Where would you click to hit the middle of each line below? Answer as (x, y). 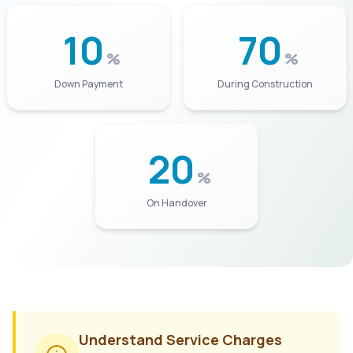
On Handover (176, 203)
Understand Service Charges (180, 340)
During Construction (265, 84)
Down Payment (88, 84)
